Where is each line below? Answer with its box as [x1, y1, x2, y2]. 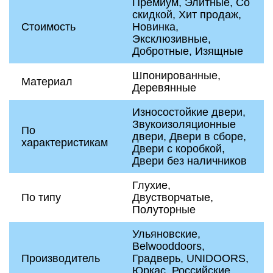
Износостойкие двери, [132, 106, 246, 118]
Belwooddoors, [132, 240, 205, 252]
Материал [21, 76, 73, 88]
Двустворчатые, [132, 191, 213, 204]
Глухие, [132, 179, 171, 191]
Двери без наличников [132, 155, 247, 167]
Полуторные [132, 204, 196, 216]
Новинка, [132, 21, 179, 33]
